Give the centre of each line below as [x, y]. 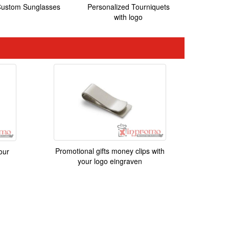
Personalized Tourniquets [128, 7]
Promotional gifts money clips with [110, 151]
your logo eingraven [110, 161]
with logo [129, 17]
